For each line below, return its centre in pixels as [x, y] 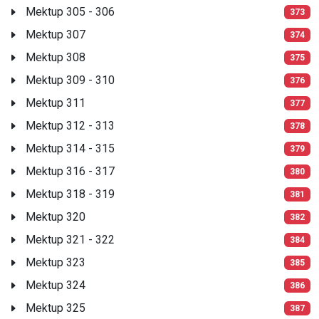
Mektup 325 [56, 308]
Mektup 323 [56, 262]
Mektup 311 [56, 103]
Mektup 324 [56, 285]
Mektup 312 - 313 [70, 125]
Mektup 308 [56, 57]
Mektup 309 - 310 [70, 80]
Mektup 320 [56, 216]
